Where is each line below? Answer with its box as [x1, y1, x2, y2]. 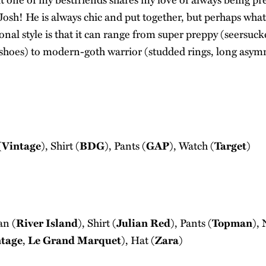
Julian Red [116, 215, 170, 230]
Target [214, 138, 246, 153]
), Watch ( [169, 138, 214, 153]
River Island [16, 215, 78, 230]
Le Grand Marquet [26, 232, 121, 248]
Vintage [2, 138, 41, 153]
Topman [212, 215, 252, 230]
